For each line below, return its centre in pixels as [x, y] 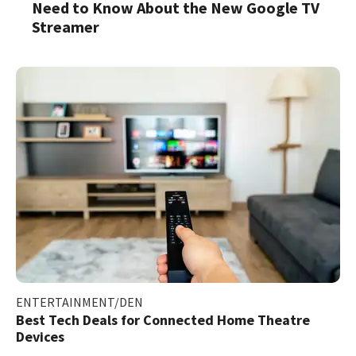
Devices [40, 336]
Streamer [66, 26]
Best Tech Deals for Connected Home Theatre [163, 319]
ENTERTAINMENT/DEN [79, 302]
